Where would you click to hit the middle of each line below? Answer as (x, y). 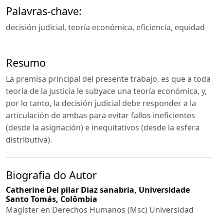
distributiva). (29, 139)
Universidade (164, 190)
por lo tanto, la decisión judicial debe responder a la (101, 103)
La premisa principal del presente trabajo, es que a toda (108, 79)
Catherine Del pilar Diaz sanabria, (72, 190)
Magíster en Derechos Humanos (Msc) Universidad (100, 209)
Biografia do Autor (51, 175)
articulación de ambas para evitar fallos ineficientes (100, 115)
